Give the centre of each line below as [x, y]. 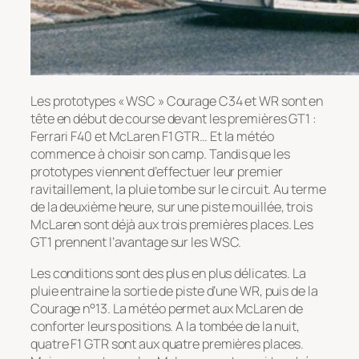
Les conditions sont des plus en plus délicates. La [168, 273]
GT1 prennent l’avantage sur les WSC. [136, 242]
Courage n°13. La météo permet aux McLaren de [167, 308]
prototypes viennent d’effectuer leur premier [157, 172]
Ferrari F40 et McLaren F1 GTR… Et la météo [152, 137]
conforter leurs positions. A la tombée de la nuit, [165, 326]
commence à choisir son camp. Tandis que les [160, 154]
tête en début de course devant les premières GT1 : [173, 119]
